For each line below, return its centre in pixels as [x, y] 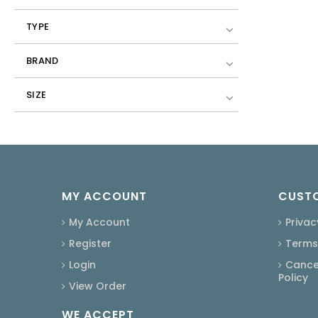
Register [90, 243]
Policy [293, 277]
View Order [98, 286]
